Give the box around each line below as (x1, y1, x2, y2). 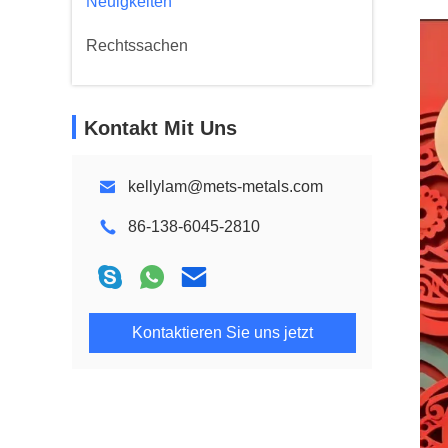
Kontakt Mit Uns (84, 117, 237, 139)
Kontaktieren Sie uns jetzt (131, 324, 313, 341)
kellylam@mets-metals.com (128, 178, 323, 195)
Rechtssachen (86, 37, 188, 54)
